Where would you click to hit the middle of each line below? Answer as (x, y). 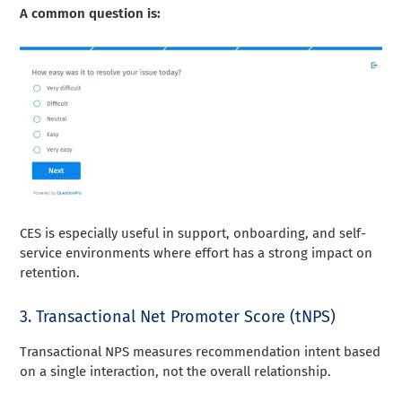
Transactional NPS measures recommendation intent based (201, 351)
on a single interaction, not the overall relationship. (176, 371)
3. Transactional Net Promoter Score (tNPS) (178, 316)
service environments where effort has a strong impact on (197, 253)
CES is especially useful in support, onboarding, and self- (193, 233)
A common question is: (91, 14)
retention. (50, 272)
